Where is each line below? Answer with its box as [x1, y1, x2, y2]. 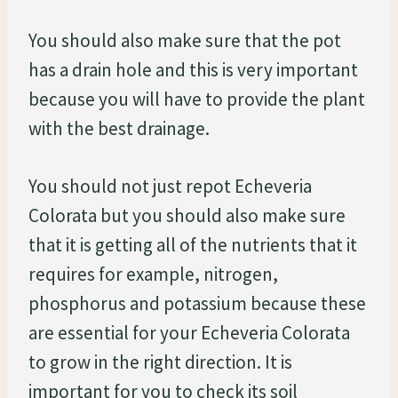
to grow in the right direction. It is [28, 349, 292, 374]
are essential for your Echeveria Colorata [28, 320, 350, 345]
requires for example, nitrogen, [28, 261, 278, 286]
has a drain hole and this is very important [28, 57, 358, 82]
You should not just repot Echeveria [28, 173, 312, 198]
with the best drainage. [28, 115, 210, 140]
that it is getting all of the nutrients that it [28, 232, 357, 257]
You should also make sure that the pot [28, 28, 341, 52]
